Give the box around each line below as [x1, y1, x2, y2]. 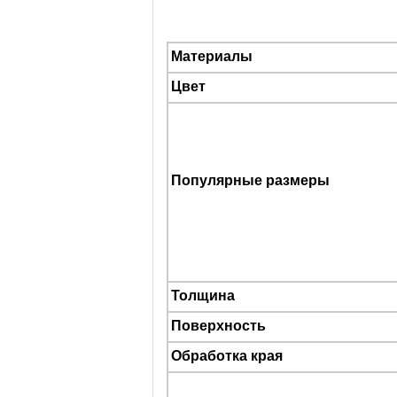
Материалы [171, 49, 253, 64]
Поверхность [171, 318, 266, 333]
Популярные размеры [171, 173, 330, 188]
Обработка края [171, 348, 283, 363]
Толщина [171, 288, 235, 303]
